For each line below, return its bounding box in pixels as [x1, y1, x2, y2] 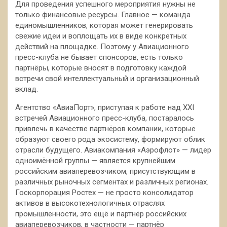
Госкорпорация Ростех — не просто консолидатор [15, 188, 194, 197]
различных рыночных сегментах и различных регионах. [15, 177, 208, 186]
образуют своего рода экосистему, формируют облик [15, 135, 205, 144]
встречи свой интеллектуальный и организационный [15, 74, 199, 83]
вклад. [15, 85, 38, 94]
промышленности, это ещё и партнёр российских [15, 209, 186, 218]
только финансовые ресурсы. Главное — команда [15, 10, 191, 19]
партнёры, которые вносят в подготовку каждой [15, 63, 186, 72]
